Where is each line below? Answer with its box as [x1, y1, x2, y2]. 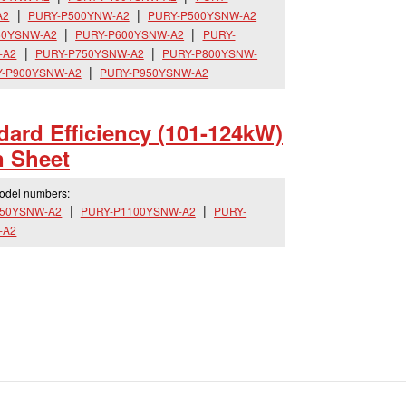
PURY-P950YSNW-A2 [100, 64, 209, 80]
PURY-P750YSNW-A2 [34, 45, 144, 61]
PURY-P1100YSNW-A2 [80, 203, 196, 218]
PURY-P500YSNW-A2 [148, 7, 257, 23]
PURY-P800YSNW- [162, 45, 258, 61]
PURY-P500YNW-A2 [27, 7, 130, 23]
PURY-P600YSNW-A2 [75, 26, 185, 42]
